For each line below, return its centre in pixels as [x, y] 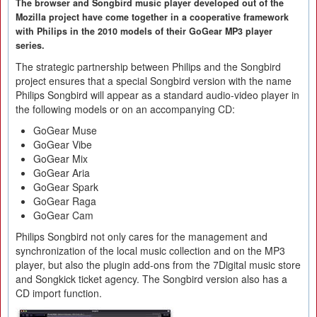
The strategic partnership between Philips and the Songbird [148, 67]
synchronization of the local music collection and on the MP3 [150, 250]
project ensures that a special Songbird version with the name [154, 81]
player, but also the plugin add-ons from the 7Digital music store [158, 265]
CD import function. [59, 293]
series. [30, 45]
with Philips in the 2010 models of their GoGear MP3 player [144, 31]
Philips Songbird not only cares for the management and [142, 236]
